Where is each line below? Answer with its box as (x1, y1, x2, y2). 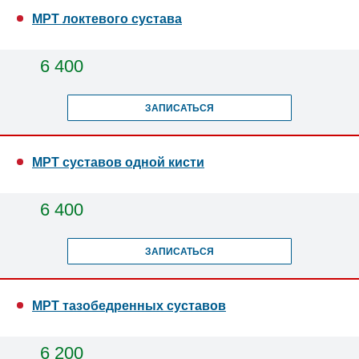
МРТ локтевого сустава (32, 12, 182, 26)
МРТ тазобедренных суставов (32, 299, 226, 313)
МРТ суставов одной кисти (32, 155, 204, 169)
